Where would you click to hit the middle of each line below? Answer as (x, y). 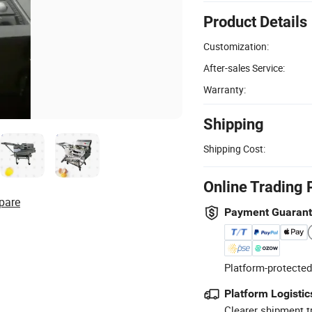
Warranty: (225, 89)
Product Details (255, 22)
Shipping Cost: (234, 148)
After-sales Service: (244, 68)
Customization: (236, 46)
